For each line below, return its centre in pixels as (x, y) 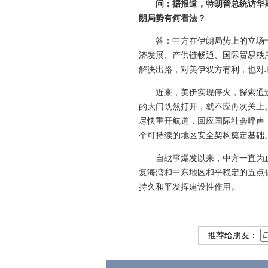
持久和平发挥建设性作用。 (189, 187)
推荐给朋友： (234, 235)
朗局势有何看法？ (172, 18)
